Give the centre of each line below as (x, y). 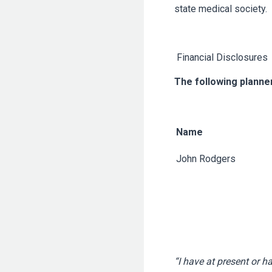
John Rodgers (206, 159)
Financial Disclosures (221, 58)
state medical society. (221, 9)
